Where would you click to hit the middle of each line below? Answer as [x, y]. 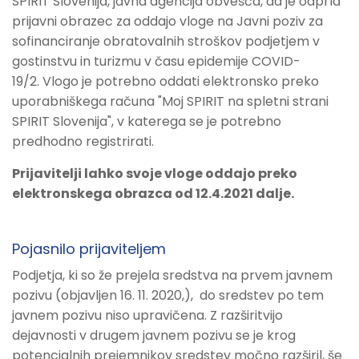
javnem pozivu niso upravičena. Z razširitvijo [147, 316]
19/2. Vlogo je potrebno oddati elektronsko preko [165, 82]
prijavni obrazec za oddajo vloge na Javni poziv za [167, 22]
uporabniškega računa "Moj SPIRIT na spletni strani [170, 102]
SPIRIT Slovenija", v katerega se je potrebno [147, 122]
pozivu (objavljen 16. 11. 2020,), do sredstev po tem [168, 296]
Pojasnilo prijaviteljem [89, 249]
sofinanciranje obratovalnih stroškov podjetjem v [166, 42]
